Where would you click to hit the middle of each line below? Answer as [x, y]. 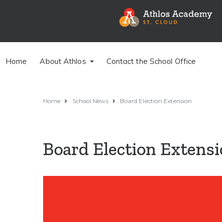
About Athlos [63, 61]
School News [90, 101]
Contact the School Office [151, 61]
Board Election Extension [156, 101]
